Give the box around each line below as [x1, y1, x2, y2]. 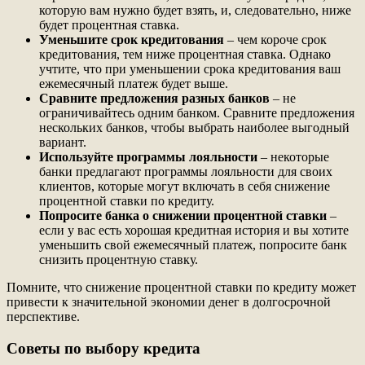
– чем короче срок [224, 32, 327, 46]
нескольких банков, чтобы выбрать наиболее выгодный [39, 120, 350, 134]
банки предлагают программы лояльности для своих [39, 164, 332, 178]
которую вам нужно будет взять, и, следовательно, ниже [39, 2, 351, 17]
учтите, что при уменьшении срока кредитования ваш [39, 61, 341, 76]
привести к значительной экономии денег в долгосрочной [7, 294, 331, 309]
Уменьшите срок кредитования [39, 32, 224, 46]
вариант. [39, 134, 86, 149]
